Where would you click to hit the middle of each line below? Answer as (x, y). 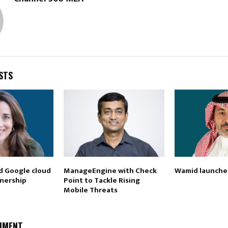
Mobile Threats (90, 190)
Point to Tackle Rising (102, 181)
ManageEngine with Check (110, 171)
